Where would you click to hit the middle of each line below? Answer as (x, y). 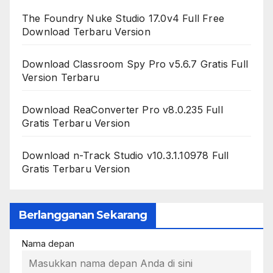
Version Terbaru (61, 77)
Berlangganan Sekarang (83, 215)
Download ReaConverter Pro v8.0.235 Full (122, 109)
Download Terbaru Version (86, 31)
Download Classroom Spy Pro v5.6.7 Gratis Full (135, 64)
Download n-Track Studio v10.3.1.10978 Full (126, 155)
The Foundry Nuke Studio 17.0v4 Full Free (123, 18)
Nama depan (48, 243)
